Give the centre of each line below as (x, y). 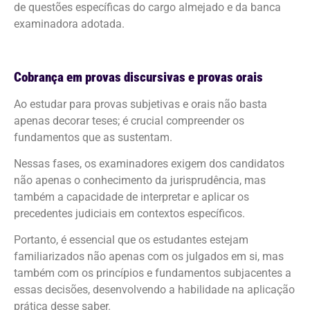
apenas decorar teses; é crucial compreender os (129, 120)
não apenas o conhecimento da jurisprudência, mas (140, 180)
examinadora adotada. (71, 24)
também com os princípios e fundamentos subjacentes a (153, 273)
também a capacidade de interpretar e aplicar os (131, 197)
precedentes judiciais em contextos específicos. (131, 213)
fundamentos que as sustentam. (94, 137)
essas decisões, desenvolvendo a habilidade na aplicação (154, 290)
